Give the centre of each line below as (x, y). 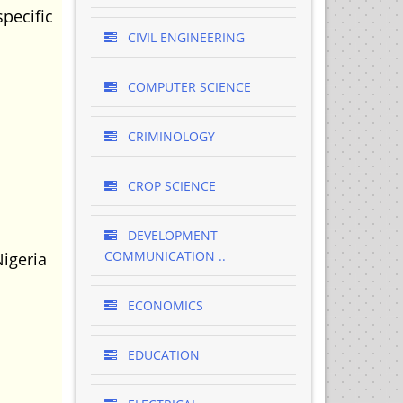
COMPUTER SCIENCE (187, 87)
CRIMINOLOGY (169, 136)
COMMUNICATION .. (165, 256)
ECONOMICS (163, 305)
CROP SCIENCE (170, 186)
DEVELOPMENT (170, 235)
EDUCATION (161, 355)
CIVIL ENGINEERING (184, 37)
